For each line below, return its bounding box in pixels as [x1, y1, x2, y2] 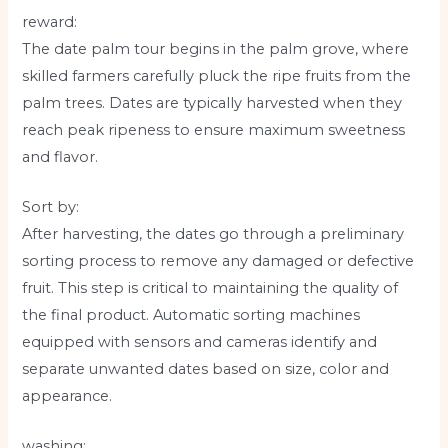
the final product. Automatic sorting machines [22, 306, 361, 325]
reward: [22, 12, 78, 31]
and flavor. [22, 147, 99, 166]
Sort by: [22, 198, 80, 217]
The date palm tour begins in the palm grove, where [22, 39, 410, 58]
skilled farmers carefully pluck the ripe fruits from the [22, 66, 412, 85]
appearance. [22, 387, 113, 406]
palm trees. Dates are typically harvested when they [22, 93, 403, 112]
